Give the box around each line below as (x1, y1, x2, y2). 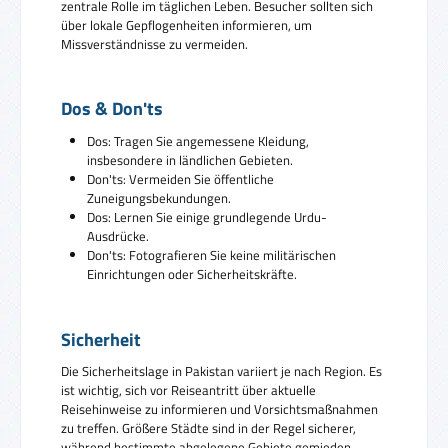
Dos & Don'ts (61, 95, 163, 123)
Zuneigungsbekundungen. (86, 188, 231, 209)
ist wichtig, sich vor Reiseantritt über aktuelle (61, 380, 316, 401)
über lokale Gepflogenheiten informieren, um (61, 14, 312, 35)
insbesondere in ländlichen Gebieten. (86, 150, 293, 171)
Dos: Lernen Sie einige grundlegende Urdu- (86, 207, 327, 228)
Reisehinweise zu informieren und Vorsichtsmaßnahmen (61, 399, 378, 420)
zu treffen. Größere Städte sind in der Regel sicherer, (61, 418, 356, 439)
